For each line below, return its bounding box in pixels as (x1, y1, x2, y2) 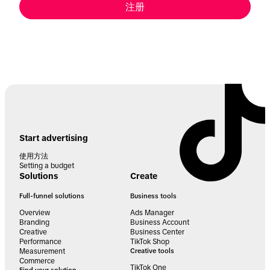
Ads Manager (130, 208, 174, 217)
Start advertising (19, 133, 88, 143)
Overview (19, 208, 50, 217)
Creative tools (130, 246, 174, 254)
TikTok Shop (130, 237, 169, 246)
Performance (19, 237, 61, 246)
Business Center (130, 227, 184, 236)
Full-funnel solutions (19, 192, 84, 199)
